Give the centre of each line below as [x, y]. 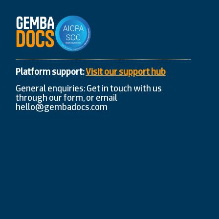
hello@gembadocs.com [62, 107]
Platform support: [51, 72]
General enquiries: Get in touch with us [89, 88]
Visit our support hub [126, 72]
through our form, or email [66, 97]
